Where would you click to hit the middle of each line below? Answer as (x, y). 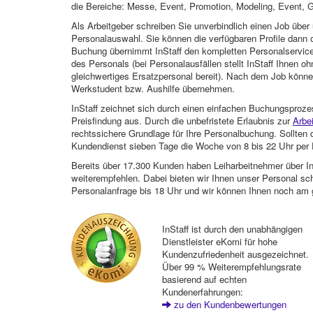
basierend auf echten (204, 279)
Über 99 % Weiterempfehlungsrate (231, 266)
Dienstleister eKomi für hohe (219, 241)
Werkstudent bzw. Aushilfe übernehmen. (153, 89)
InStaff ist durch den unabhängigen (232, 228)
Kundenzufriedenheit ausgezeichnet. (235, 254)
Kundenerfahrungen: (202, 291)
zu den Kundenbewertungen (228, 304)
